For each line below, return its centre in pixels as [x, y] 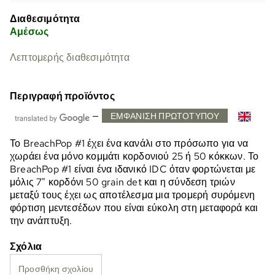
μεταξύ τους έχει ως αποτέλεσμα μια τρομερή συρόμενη [133, 195]
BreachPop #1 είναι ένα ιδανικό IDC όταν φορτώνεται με [133, 169]
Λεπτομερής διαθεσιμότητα [70, 57]
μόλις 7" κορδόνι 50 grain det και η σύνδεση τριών [122, 182]
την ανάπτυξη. [41, 220]
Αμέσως [29, 31]
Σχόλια [26, 246]
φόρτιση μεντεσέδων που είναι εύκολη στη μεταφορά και [134, 207]
